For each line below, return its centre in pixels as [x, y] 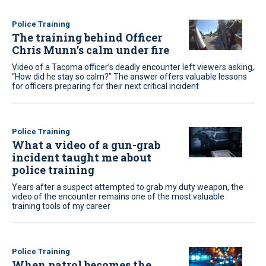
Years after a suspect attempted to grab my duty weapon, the [128, 187]
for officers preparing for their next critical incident [105, 86]
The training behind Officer [87, 37]
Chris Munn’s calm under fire [91, 50]
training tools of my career [61, 206]
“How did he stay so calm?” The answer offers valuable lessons [129, 77]
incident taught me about [82, 157]
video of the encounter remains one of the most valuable [118, 197]
